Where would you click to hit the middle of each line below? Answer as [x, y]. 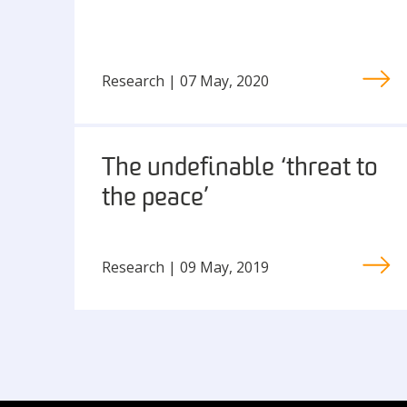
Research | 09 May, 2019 [185, 267]
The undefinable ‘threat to [240, 169]
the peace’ [155, 199]
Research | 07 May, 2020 [185, 80]
